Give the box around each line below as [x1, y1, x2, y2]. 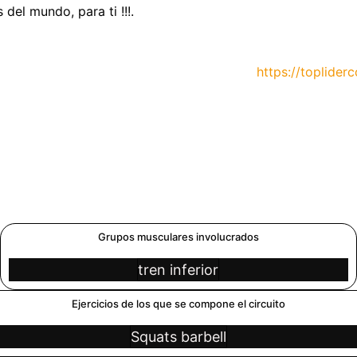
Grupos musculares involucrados [97, 229, 259, 243]
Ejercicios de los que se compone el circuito [72, 296, 285, 310]
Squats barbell [131, 328, 226, 345]
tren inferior [138, 261, 219, 278]
